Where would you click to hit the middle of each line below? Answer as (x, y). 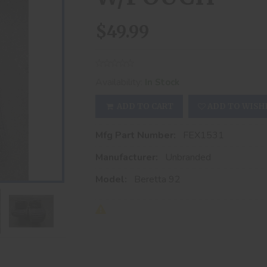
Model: (112, 179)
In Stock (162, 82)
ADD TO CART (144, 106)
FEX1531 (204, 135)
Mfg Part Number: (137, 135)
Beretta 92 (157, 179)
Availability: (120, 82)
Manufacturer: (128, 157)
